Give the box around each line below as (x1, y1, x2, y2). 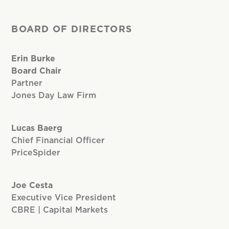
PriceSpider (11, 149, 61, 157)
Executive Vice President (11, 194, 117, 202)
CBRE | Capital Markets (11, 206, 108, 215)
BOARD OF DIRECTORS (11, 25, 133, 35)
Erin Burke (11, 55, 56, 63)
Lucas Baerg (11, 124, 63, 133)
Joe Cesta (11, 181, 53, 190)
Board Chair (11, 67, 62, 76)
